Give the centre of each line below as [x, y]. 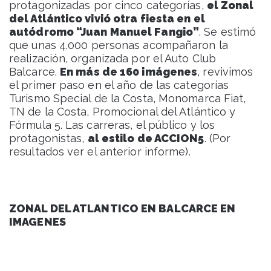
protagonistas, [48, 139]
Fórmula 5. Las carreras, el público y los [112, 125]
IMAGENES [38, 222]
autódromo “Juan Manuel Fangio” [104, 32]
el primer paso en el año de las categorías [119, 85]
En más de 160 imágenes [129, 72]
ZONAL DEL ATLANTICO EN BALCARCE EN [122, 209]
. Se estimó [228, 32]
